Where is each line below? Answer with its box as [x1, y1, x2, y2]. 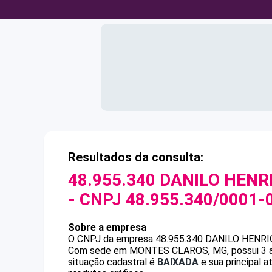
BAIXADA [157, 256, 199, 268]
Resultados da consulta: [68, 150, 203, 165]
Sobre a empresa [68, 222, 146, 233]
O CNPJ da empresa [68, 233, 155, 245]
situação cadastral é [68, 256, 157, 268]
